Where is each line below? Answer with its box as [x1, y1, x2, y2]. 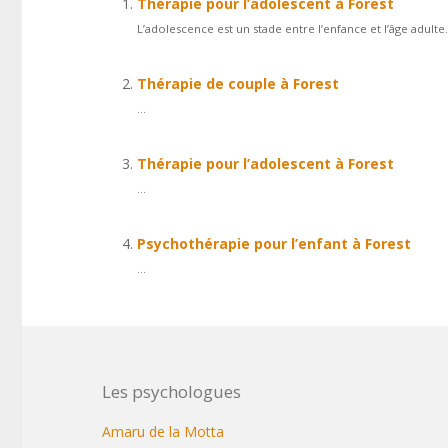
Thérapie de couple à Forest [137, 74, 339, 93]
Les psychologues [102, 380, 241, 403]
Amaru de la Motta [102, 422, 224, 441]
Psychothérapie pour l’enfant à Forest [137, 234, 411, 253]
